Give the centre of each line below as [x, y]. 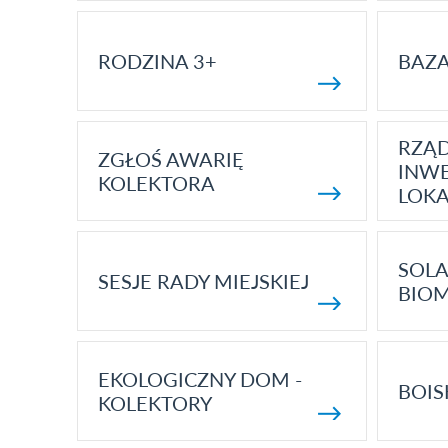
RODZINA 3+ [157, 61]
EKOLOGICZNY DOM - [199, 379]
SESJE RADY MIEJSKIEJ [203, 281]
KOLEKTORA [156, 183]
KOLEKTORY [154, 403]
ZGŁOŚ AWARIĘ [170, 159]
